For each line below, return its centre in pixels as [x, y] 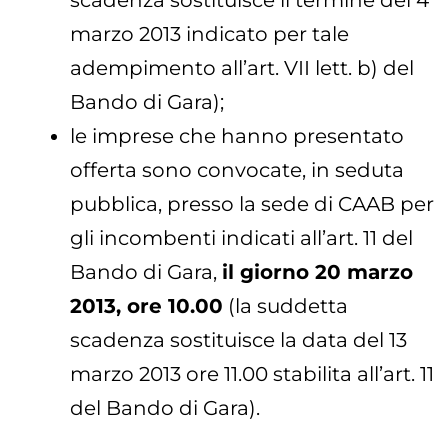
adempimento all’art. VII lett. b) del [242, 68]
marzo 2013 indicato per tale [209, 34]
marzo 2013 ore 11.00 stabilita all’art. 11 [252, 374]
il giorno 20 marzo [317, 272]
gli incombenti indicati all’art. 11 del [241, 238]
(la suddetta [285, 306]
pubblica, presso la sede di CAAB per [252, 204]
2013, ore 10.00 [146, 306]
